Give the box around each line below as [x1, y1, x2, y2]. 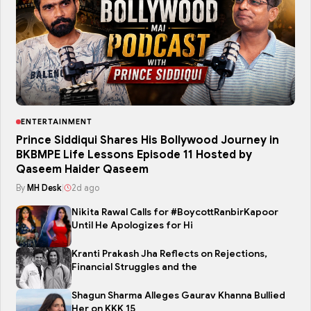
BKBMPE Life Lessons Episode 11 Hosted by [16, 148, 252, 162]
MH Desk [27, 183, 62, 194]
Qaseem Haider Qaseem [16, 162, 149, 177]
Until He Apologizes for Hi [72, 219, 193, 232]
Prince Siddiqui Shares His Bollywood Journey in [16, 133, 279, 148]
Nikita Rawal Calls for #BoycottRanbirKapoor [72, 206, 278, 219]
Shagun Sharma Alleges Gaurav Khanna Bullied [72, 289, 285, 302]
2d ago [72, 183, 99, 194]
